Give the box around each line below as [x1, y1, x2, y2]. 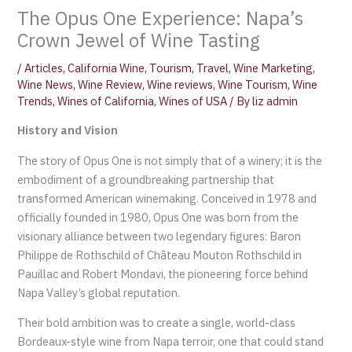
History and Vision [17, 122, 119, 137]
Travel [196, 60, 229, 76]
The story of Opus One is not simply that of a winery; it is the [17, 152, 323, 168]
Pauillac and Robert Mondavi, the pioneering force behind [17, 266, 309, 281]
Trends [17, 93, 53, 109]
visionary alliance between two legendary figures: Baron [17, 228, 302, 244]
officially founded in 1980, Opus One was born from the [17, 209, 299, 225]
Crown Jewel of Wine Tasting [17, 28, 261, 53]
